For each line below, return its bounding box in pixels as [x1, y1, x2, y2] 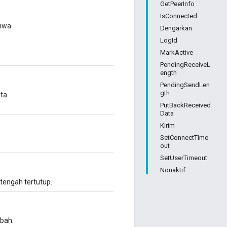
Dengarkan [160, 24, 192, 32]
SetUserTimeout [160, 154, 207, 162]
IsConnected [160, 12, 197, 20]
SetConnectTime [160, 134, 208, 141]
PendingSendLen [160, 81, 210, 89]
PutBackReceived [160, 101, 211, 109]
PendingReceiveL [160, 61, 210, 68]
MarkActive [160, 49, 193, 56]
